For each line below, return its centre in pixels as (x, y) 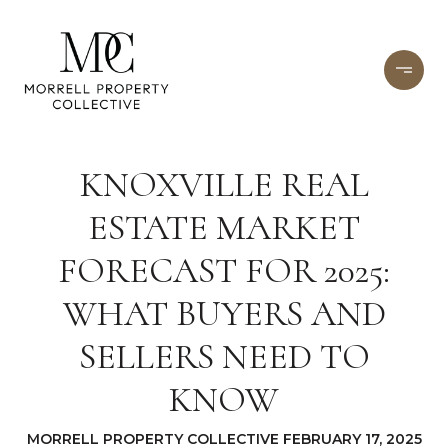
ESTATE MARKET (224, 227)
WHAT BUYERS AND (224, 313)
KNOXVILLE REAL (224, 184)
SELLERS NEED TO (224, 356)
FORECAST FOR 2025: (224, 270)
